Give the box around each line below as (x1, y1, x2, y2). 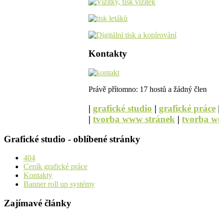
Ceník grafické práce (23, 162, 88, 171)
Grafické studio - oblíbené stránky (4, 133, 140, 144)
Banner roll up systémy (23, 180, 95, 189)
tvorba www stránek (93, 113, 175, 124)
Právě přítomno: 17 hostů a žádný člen (88, 85, 207, 94)
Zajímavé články (4, 198, 71, 209)
